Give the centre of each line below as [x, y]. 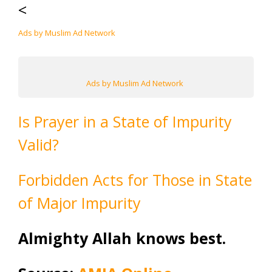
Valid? [39, 144]
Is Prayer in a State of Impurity [125, 121]
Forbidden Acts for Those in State [135, 180]
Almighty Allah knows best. [122, 238]
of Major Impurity [80, 203]
